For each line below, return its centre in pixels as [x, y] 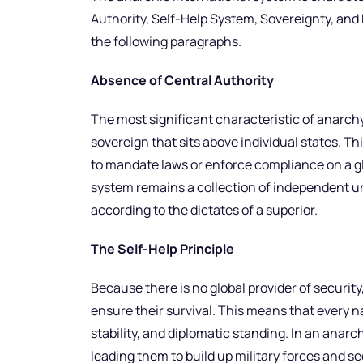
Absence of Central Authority [182, 81]
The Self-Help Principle [162, 249]
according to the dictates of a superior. [204, 210]
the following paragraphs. [166, 42]
